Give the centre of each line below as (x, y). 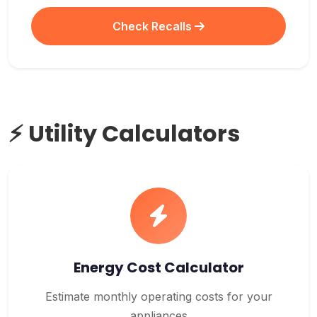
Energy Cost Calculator (158, 267)
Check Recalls (154, 26)
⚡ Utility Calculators (124, 133)
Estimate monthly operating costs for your (158, 296)
